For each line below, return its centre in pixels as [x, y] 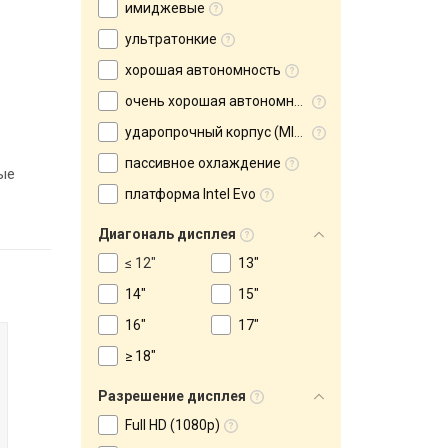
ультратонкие [171, 39]
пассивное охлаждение [203, 163]
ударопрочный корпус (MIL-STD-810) [209, 132]
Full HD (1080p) [172, 425]
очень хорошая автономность [209, 101]
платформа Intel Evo [190, 194]
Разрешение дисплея [172, 396]
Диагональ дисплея [167, 234]
